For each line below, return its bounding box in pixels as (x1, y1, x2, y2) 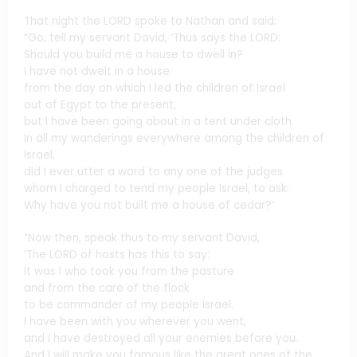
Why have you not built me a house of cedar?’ (24, 198, 274, 214)
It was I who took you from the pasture (24, 263, 234, 279)
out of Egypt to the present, (24, 97, 176, 113)
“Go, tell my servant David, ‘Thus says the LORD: (24, 30, 280, 46)
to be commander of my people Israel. (24, 296, 233, 312)
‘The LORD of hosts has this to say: (24, 246, 210, 262)
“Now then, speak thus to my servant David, (24, 229, 260, 245)
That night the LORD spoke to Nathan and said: (24, 14, 277, 29)
